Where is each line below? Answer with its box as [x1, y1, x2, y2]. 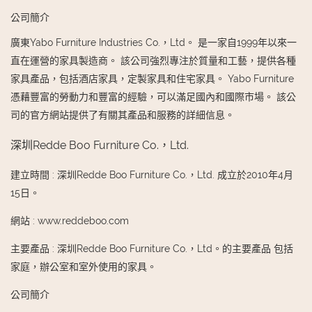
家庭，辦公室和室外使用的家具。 [10, 261, 157, 273]
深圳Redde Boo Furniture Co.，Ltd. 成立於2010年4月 [57, 169, 293, 181]
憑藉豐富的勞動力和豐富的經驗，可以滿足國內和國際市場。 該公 [10, 91, 296, 103]
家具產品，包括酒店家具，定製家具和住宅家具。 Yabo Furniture [10, 73, 294, 85]
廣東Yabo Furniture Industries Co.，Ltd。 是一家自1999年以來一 [10, 37, 297, 49]
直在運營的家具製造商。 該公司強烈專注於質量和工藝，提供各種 [10, 55, 296, 67]
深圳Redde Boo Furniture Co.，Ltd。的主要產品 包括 [57, 243, 293, 255]
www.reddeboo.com [38, 215, 129, 227]
